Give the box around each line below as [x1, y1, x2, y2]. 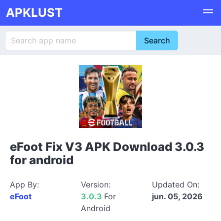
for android [10, 153, 74, 167]
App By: [10, 180, 39, 189]
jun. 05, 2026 [152, 191, 203, 201]
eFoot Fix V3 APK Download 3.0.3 [10, 140, 204, 154]
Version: [81, 180, 110, 189]
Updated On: [152, 180, 199, 189]
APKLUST [6, 5, 63, 20]
